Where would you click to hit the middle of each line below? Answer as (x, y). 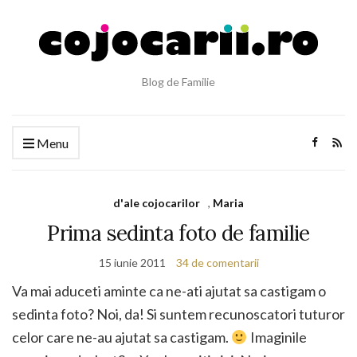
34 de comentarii (217, 263)
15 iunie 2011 (132, 263)
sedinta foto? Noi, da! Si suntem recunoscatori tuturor (178, 314)
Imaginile (277, 337)
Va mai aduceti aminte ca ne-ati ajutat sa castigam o (169, 291)
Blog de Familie (178, 82)
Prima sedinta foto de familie (178, 233)
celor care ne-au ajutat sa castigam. (122, 337)
